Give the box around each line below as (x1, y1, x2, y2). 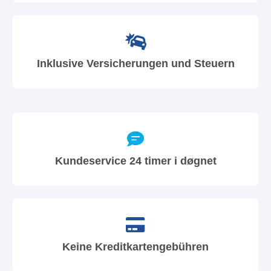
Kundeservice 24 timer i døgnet (54, 154, 217, 168)
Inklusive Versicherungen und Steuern (36, 56, 235, 70)
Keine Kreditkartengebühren (62, 240, 209, 253)
